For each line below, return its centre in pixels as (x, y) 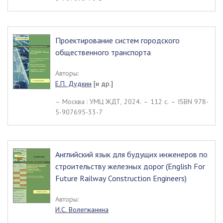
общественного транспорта (103, 52)
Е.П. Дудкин (73, 84)
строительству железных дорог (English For (130, 166)
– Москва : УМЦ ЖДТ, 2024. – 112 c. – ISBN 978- (132, 102)
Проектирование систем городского (117, 40)
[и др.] (102, 84)
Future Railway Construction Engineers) (121, 178)
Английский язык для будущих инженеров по (131, 154)
